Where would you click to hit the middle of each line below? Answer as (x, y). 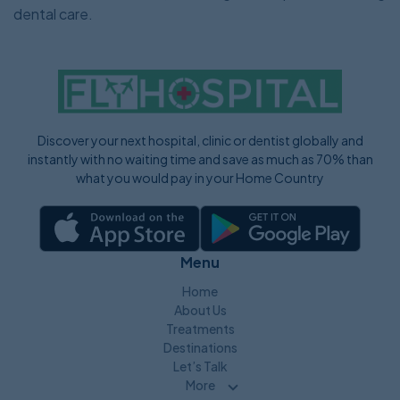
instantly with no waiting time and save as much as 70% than (200, 159)
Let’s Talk (200, 366)
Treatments (200, 328)
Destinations (200, 347)
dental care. (53, 14)
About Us (200, 309)
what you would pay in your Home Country (200, 178)
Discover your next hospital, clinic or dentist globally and (200, 141)
